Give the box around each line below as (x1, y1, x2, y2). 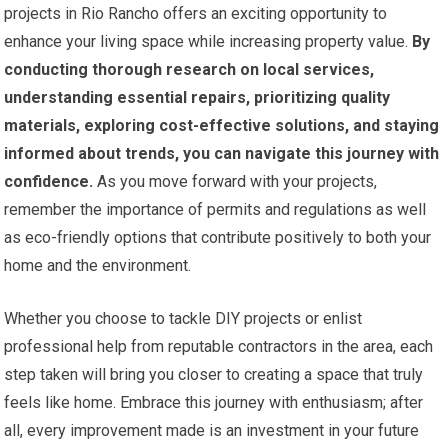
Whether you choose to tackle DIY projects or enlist (4, 309, 363, 329)
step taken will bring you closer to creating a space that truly (4, 365, 424, 385)
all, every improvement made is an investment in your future (4, 421, 420, 441)
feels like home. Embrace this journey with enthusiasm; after (4, 393, 424, 413)
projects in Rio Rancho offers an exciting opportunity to (4, 4, 388, 24)
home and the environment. (4, 256, 192, 276)
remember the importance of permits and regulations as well (4, 200, 427, 220)
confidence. (4, 172, 94, 192)
